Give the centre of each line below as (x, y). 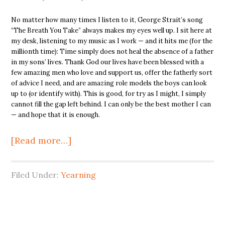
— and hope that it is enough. (56, 115)
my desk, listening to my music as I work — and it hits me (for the (112, 41)
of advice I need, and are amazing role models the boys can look (109, 83)
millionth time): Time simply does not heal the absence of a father (113, 52)
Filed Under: (36, 175)
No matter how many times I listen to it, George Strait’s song (107, 20)
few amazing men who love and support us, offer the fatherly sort (112, 73)
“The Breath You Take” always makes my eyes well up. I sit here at (112, 31)
